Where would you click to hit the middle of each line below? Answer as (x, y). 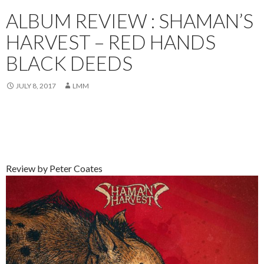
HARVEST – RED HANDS (111, 42)
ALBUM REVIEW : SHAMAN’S (130, 21)
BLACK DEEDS (69, 63)
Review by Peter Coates (54, 169)
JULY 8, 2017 (36, 86)
